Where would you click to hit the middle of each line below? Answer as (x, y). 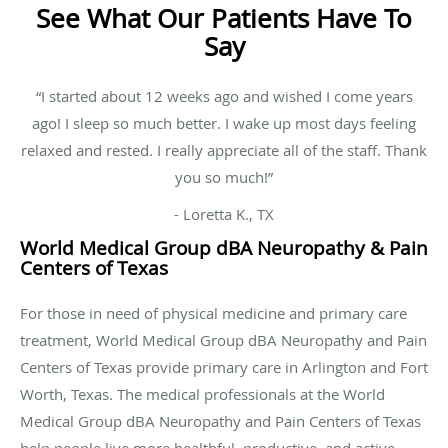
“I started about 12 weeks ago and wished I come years (224, 95)
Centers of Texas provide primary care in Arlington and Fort (224, 366)
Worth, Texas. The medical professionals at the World (202, 393)
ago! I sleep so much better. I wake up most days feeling (224, 122)
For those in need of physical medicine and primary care (213, 312)
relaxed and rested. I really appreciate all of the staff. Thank (224, 149)
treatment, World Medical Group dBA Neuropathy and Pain (223, 339)
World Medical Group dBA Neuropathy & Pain (224, 247)
